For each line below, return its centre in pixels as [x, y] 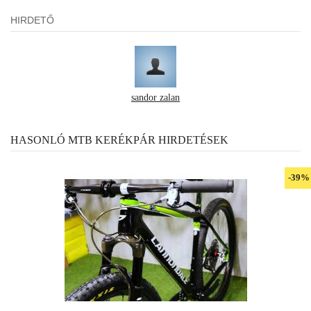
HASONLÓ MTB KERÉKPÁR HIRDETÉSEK [119, 140]
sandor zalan [155, 98]
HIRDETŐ [32, 20]
